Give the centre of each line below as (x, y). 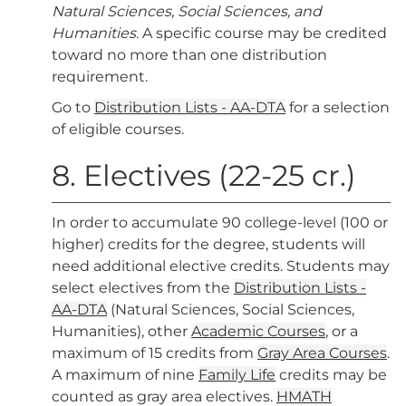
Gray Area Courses (322, 353)
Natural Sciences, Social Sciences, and (187, 11)
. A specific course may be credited (261, 33)
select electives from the (143, 288)
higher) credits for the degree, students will (208, 244)
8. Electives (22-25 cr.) (204, 175)
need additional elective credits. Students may (221, 266)
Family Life (237, 375)
